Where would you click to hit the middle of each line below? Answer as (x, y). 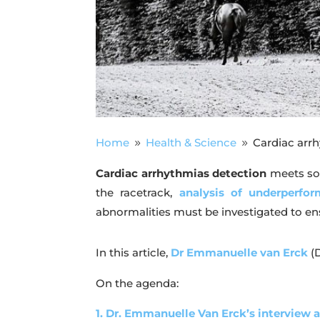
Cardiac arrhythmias (152, 173)
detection (240, 173)
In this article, (134, 252)
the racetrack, (137, 192)
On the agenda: (137, 283)
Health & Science (191, 142)
